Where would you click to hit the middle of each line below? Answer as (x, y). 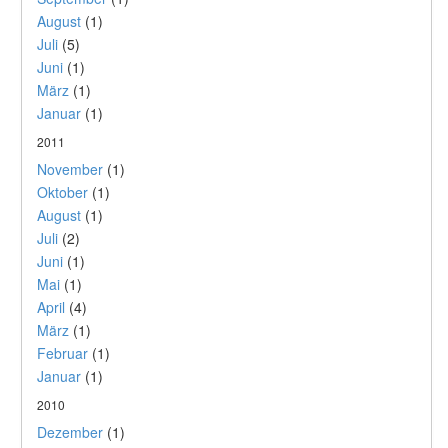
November (70, 169)
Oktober (62, 192)
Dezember (70, 432)
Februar (62, 353)
